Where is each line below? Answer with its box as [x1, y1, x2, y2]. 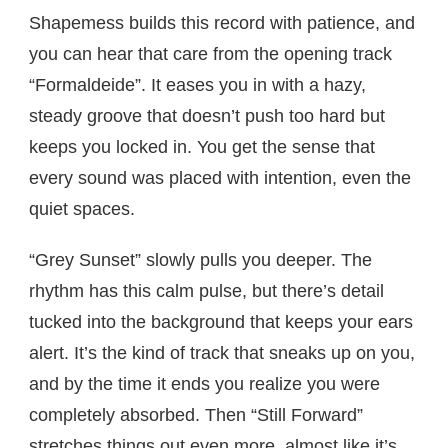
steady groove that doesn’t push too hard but [29, 106, 385, 127]
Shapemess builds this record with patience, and [29, 13, 415, 34]
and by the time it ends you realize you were [29, 374, 380, 395]
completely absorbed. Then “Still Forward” [29, 405, 363, 426]
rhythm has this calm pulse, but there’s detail [29, 281, 384, 302]
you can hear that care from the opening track [29, 44, 392, 65]
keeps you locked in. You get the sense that [29, 137, 375, 158]
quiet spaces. [29, 199, 135, 220]
